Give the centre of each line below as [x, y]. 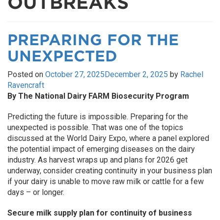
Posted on [26, 74]
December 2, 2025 [136, 74]
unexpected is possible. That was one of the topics [95, 127]
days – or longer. [36, 192]
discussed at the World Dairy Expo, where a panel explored [108, 138]
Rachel [192, 74]
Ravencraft [26, 85]
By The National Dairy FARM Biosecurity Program [98, 96]
